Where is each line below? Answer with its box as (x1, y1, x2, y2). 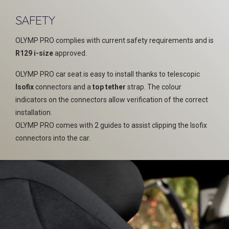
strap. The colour (126, 83, 181, 91)
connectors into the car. (15, 134, 90, 142)
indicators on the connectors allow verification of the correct (15, 96, 208, 104)
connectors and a (34, 83, 93, 91)
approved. (53, 49, 87, 57)
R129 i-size (15, 49, 53, 57)
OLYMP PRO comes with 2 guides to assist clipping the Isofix (15, 121, 207, 129)
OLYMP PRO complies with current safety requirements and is (15, 36, 214, 44)
